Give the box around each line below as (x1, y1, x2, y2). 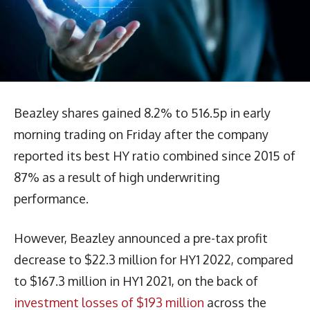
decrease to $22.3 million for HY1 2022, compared (14, 251, 293, 267)
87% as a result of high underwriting (14, 169, 220, 185)
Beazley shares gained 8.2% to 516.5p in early (14, 104, 271, 120)
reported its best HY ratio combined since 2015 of (14, 147, 295, 163)
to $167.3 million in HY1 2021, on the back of (14, 273, 258, 289)
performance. (14, 190, 89, 206)
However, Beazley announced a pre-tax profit (14, 230, 268, 246)
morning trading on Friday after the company (14, 126, 268, 142)
